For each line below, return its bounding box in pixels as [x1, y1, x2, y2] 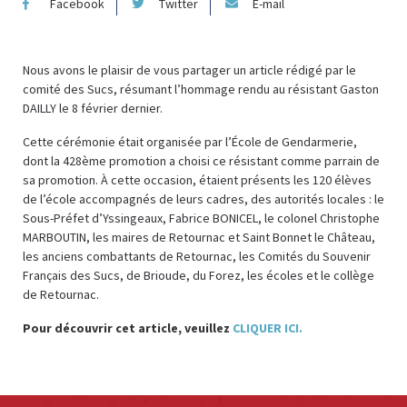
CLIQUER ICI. [233, 319, 303, 336]
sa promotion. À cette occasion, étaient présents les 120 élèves [23, 171, 372, 188]
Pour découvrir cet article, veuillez [23, 319, 233, 336]
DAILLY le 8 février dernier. [23, 99, 163, 116]
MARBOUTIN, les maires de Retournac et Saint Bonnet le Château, [23, 228, 375, 245]
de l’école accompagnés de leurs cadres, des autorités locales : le [23, 190, 384, 207]
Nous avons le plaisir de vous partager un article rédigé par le [23, 61, 356, 78]
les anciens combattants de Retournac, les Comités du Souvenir [23, 247, 371, 264]
